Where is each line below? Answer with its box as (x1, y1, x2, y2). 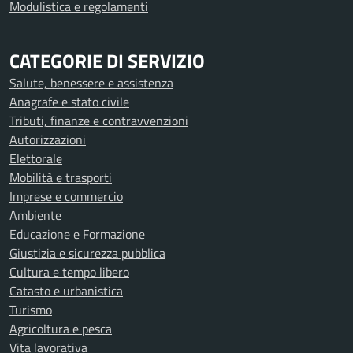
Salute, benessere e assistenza (9, 73, 173, 92)
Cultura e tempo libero (9, 262, 129, 281)
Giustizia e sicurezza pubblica (9, 243, 165, 262)
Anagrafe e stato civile (9, 92, 129, 111)
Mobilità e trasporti (9, 168, 112, 187)
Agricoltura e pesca (9, 319, 112, 338)
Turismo (9, 300, 52, 319)
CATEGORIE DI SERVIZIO (9, 46, 205, 75)
